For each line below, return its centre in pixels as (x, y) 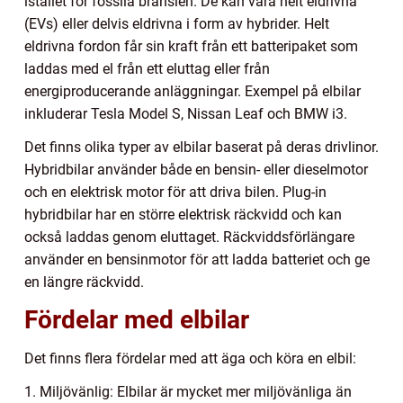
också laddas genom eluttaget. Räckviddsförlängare (189, 237)
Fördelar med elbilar (137, 320)
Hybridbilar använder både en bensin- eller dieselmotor (196, 170)
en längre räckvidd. (84, 282)
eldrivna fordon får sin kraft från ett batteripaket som (191, 47)
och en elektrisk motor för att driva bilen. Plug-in (175, 193)
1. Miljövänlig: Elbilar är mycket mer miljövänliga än (188, 392)
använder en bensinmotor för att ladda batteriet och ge (197, 260)
